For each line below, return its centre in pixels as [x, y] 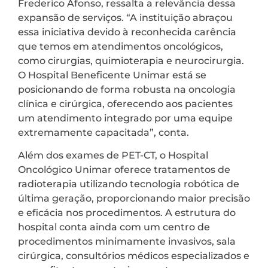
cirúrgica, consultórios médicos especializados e [134, 256]
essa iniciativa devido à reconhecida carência [127, 32]
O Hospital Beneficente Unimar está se [112, 75]
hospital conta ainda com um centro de [114, 227]
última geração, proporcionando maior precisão [134, 198]
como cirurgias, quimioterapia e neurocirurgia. [131, 60]
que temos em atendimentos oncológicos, [121, 46]
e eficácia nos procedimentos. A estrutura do [127, 213]
